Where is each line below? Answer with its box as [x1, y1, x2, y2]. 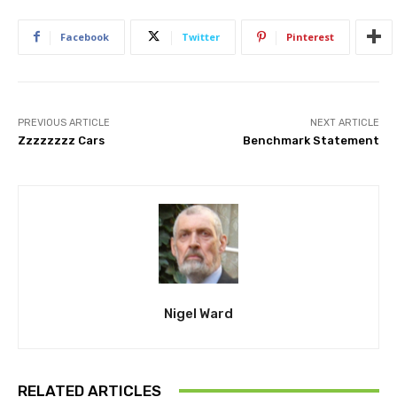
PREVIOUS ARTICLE [18, 116, 110, 128]
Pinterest [286, 29, 334, 43]
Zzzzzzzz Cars [18, 133, 105, 147]
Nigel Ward [164, 305, 233, 322]
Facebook [60, 29, 109, 43]
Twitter [182, 29, 220, 43]
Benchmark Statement [242, 133, 379, 147]
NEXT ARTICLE [309, 116, 379, 128]
